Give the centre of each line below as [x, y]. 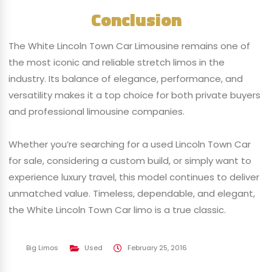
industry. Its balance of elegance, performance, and [125, 78]
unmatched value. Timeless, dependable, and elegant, [131, 194]
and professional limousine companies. [96, 111]
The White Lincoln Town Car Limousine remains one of [129, 46]
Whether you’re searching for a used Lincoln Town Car [129, 144]
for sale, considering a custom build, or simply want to [130, 161]
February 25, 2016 [157, 248]
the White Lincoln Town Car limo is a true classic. [117, 210]
